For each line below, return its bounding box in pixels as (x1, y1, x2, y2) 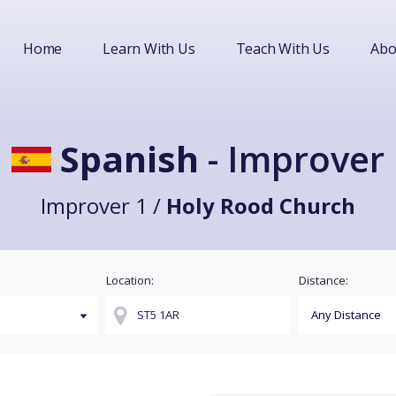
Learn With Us (103, 39, 195, 58)
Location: (106, 272, 154, 288)
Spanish (60, 134, 199, 183)
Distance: (299, 272, 348, 288)
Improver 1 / (41, 191, 166, 220)
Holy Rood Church (166, 191, 355, 220)
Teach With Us (235, 39, 330, 58)
